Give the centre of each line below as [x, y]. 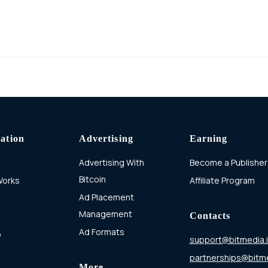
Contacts [210, 215]
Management [105, 214]
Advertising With [111, 162]
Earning [208, 138]
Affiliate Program [222, 180]
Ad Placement [106, 197]
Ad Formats [101, 232]
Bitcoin [92, 179]
